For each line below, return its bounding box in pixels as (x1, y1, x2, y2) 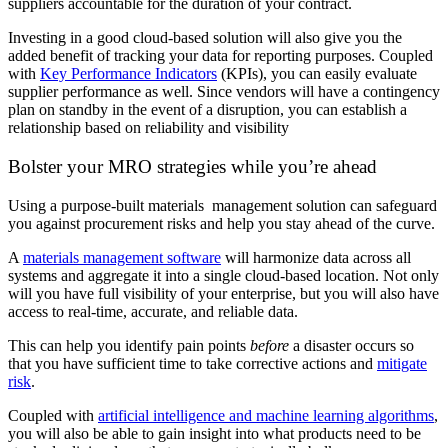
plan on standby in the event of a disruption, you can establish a (8, 101, 407, 119)
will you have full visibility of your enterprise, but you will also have (8, 284, 439, 302)
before (250, 336, 289, 354)
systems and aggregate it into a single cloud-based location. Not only (8, 266, 439, 284)
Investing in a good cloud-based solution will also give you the (8, 29, 402, 47)
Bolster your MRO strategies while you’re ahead (8, 156, 382, 178)
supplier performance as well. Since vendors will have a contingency (8, 83, 440, 101)
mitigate (377, 354, 427, 372)
